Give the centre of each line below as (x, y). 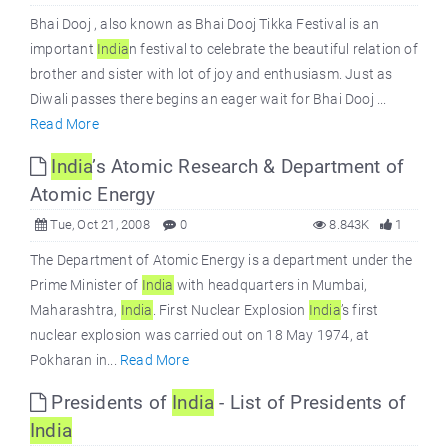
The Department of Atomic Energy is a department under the (221, 260)
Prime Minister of (86, 285)
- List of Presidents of (310, 402)
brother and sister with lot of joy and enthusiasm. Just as (211, 74)
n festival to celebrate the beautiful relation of (273, 49)
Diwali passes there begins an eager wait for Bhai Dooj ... (208, 99)
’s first (359, 310)
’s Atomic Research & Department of (248, 166)
